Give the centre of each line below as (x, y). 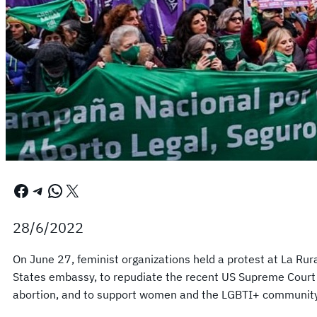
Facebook (17, 190)
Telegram (36, 190)
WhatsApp (51, 190)
